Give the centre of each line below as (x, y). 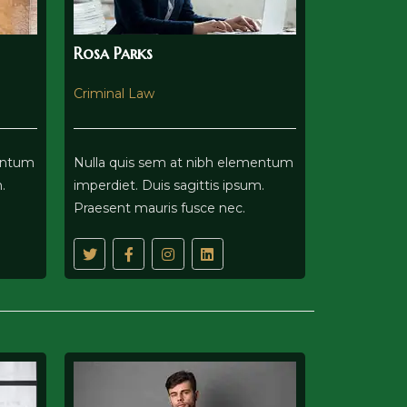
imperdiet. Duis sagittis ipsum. (169, 185)
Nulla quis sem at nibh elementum (184, 163)
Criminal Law (114, 94)
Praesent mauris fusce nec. (159, 208)
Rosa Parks (113, 53)
